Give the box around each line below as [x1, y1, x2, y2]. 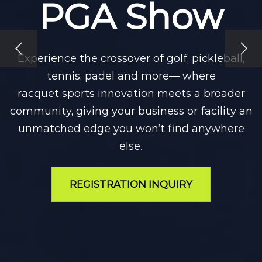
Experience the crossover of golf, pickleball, [18, 51, 244, 65]
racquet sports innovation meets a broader [17, 87, 245, 100]
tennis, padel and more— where [46, 69, 216, 82]
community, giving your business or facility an [9, 104, 253, 118]
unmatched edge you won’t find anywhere [18, 122, 244, 135]
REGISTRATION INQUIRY [70, 178, 192, 190]
